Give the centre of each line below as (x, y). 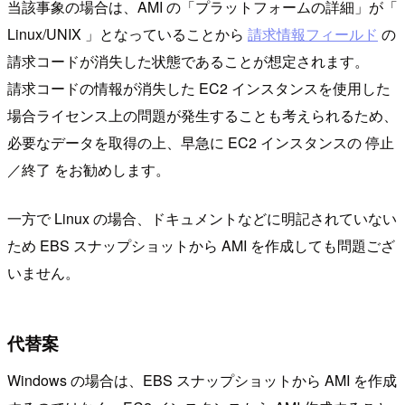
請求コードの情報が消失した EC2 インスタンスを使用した (199, 89)
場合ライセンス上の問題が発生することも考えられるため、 (202, 116)
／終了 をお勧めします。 (89, 170)
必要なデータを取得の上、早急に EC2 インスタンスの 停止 (201, 143)
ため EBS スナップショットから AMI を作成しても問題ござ (201, 246)
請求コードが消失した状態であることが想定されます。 (188, 61)
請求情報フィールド (313, 34)
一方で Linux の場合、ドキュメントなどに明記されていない (202, 219)
